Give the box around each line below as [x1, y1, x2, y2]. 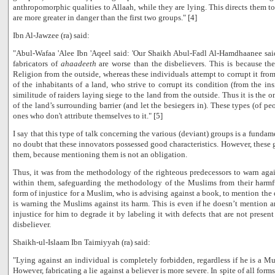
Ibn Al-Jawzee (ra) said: [13, 31, 90, 40]
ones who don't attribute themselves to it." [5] [13, 111, 163, 120]
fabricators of [13, 59, 61, 68]
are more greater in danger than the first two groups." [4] [13, 13, 197, 22]
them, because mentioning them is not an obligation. [13, 150, 187, 159]
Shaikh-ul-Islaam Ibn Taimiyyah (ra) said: [13, 238, 150, 247]
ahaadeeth [60, 59, 96, 68]
